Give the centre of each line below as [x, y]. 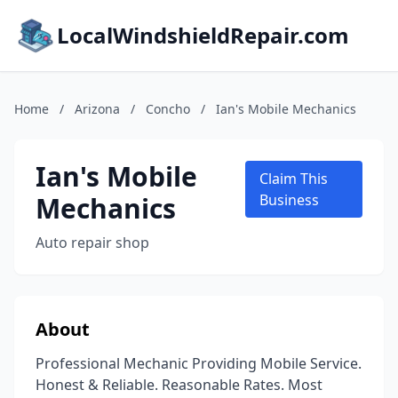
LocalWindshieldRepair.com [203, 35]
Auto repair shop [92, 243]
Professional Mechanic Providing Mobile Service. [199, 363]
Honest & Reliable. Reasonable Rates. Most [179, 385]
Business [289, 200]
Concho [168, 109]
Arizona [97, 109]
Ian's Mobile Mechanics [286, 109]
